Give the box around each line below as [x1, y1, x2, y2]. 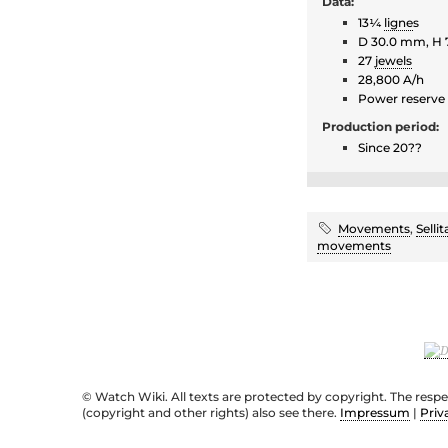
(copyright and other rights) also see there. [82, 405, 340, 421]
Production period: [322, 119, 439, 135]
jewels [375, 53, 412, 69]
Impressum [340, 405, 410, 421]
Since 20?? [358, 140, 422, 156]
